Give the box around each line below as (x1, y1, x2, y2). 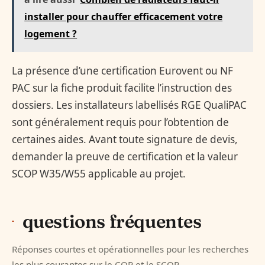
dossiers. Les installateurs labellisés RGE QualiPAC (12, 98, 247, 112)
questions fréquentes (22, 210, 202, 233)
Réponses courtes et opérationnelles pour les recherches (12, 243, 248, 256)
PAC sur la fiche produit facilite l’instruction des (12, 81, 232, 95)
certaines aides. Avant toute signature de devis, (12, 132, 238, 147)
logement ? (24, 27, 77, 40)
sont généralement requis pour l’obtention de (12, 115, 229, 130)
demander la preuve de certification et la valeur (12, 150, 238, 164)
